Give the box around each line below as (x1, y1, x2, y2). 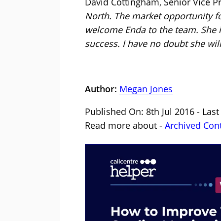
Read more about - (85, 119, 165, 131)
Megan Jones (119, 82, 173, 95)
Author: (85, 82, 119, 95)
